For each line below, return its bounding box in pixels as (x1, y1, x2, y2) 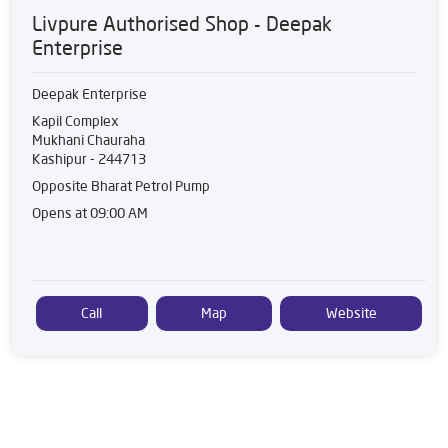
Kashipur (32, 149, 87, 168)
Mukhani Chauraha (32, 130, 145, 149)
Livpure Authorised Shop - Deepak (32, 10, 332, 36)
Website (325, 303, 377, 322)
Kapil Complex (32, 111, 119, 130)
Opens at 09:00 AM (32, 203, 148, 222)
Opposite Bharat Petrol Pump (32, 176, 210, 195)
